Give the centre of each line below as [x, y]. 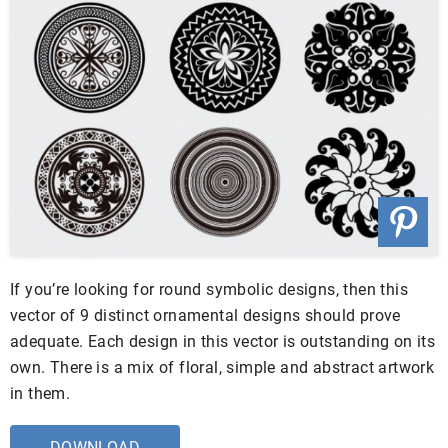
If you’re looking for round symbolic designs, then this [209, 290]
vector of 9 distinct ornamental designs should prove [205, 316]
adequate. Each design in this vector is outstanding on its [223, 342]
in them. [40, 394]
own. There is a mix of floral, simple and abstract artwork [222, 368]
